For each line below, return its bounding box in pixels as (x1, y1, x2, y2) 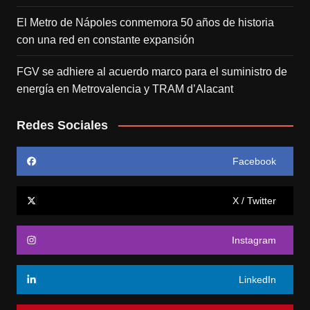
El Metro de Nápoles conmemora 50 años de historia (16, 16, 274, 28)
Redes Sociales (16, 118, 108, 132)
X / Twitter (232, 194, 277, 206)
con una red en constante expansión (16, 33, 194, 46)
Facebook (232, 155, 277, 167)
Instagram (232, 234, 277, 246)
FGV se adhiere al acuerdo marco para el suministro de (16, 65, 287, 77)
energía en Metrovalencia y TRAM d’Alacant (16, 82, 233, 95)
